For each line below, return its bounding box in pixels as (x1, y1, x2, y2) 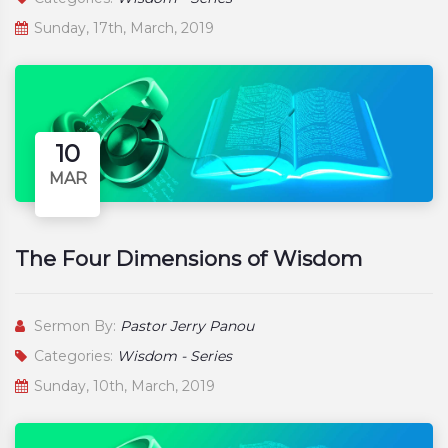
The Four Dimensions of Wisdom (15, 245, 362, 271)
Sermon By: (30, 316, 120, 335)
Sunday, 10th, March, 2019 (30, 376, 215, 395)
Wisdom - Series (117, 346, 232, 365)
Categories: (30, 346, 117, 365)
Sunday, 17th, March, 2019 (30, 18, 214, 37)
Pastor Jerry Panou (120, 316, 254, 335)
